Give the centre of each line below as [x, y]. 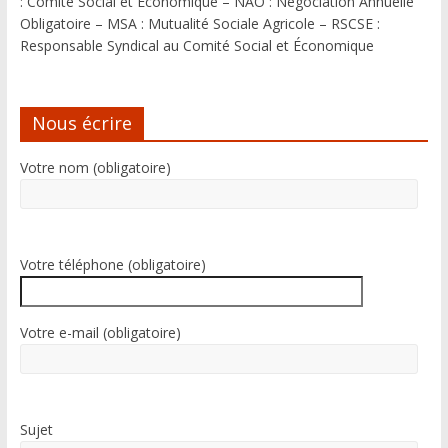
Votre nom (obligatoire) [95, 167]
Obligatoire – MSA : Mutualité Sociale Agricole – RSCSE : [199, 23]
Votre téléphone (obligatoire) [112, 264]
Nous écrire [81, 122]
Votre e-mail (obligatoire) [100, 332]
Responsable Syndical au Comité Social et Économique [196, 45]
